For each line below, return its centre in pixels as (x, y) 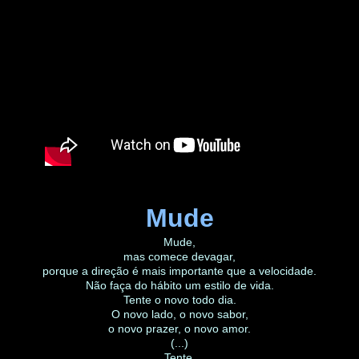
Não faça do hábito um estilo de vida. (179, 285)
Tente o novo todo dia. (179, 299)
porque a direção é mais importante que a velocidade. (179, 270)
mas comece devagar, (179, 256)
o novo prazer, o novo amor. (179, 328)
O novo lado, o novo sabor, (179, 314)
